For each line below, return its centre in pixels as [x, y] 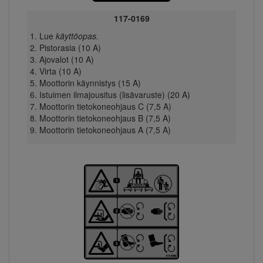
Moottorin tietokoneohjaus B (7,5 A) [105, 118]
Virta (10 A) [60, 71]
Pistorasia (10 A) [70, 48]
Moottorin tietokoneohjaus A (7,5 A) [105, 130]
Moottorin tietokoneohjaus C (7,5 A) [105, 107]
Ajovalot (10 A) [66, 60]
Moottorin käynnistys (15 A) [90, 83]
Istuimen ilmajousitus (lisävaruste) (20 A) [114, 95]
